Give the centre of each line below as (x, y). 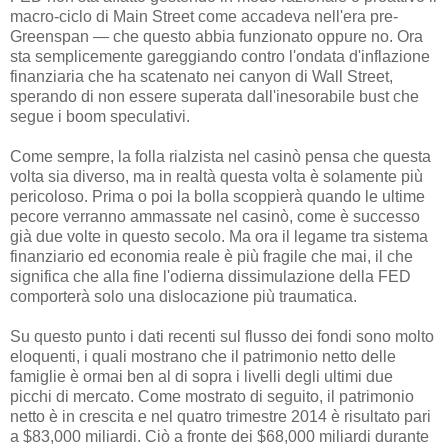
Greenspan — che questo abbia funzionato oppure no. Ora (216, 37)
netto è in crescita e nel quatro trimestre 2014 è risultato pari (220, 417)
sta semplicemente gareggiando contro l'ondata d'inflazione (220, 57)
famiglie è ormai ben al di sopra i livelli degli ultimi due (201, 377)
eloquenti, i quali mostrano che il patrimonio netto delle (203, 357)
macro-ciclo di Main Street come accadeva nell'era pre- (204, 17)
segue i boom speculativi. (100, 117)
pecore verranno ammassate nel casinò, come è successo (215, 217)
